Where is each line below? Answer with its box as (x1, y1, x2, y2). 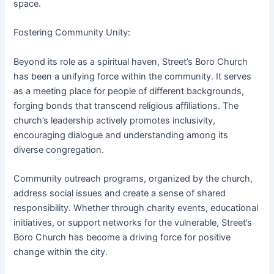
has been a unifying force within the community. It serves (13, 70, 252, 82)
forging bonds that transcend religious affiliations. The (13, 100, 239, 111)
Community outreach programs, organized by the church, (13, 173, 253, 185)
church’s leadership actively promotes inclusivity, (13, 114, 216, 126)
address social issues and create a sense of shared (13, 188, 226, 199)
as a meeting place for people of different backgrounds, (13, 85, 245, 97)
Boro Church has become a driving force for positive (13, 232, 231, 243)
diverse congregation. (13, 144, 105, 155)
